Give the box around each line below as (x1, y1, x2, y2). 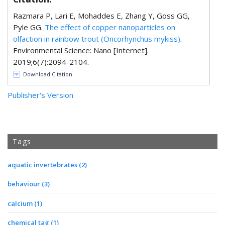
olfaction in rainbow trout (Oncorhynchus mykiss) (13, 34, 180, 44)
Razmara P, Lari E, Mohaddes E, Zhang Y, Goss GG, (13, 11, 190, 21)
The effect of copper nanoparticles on (45, 22, 175, 32)
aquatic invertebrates (8, 160, 79, 169)
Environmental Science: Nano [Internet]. (13, 45, 149, 55)
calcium (8, 198, 34, 208)
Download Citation (23, 70, 72, 78)
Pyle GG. (13, 22, 45, 32)
